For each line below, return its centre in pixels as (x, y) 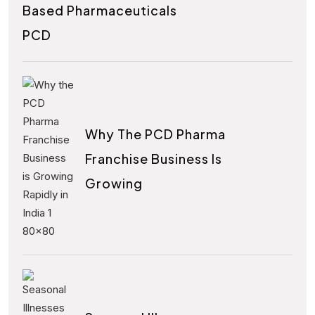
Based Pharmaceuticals (100, 11)
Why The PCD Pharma (155, 134)
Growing (114, 183)
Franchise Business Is (154, 158)
